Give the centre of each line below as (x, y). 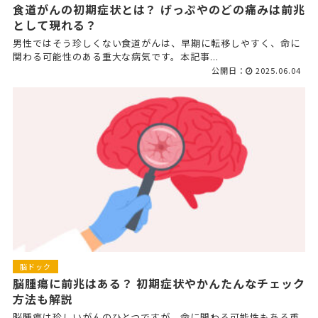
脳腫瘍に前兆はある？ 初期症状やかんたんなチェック (159, 284)
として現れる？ (55, 24)
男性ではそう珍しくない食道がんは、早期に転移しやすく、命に (156, 43)
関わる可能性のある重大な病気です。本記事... (115, 56)
